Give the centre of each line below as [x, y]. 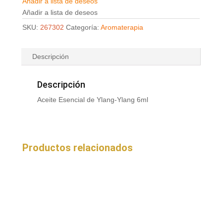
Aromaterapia [122, 27]
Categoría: [83, 27]
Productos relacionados [77, 148]
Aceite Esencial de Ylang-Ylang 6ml [92, 100]
